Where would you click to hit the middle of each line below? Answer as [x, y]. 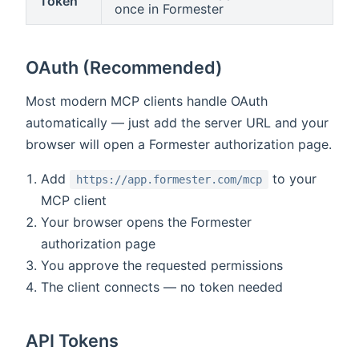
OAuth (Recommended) [125, 68]
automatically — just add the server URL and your [177, 123]
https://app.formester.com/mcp [169, 180]
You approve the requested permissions [162, 266]
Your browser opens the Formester [147, 222]
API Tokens [73, 341]
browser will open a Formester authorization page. [179, 145]
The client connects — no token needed [162, 287]
